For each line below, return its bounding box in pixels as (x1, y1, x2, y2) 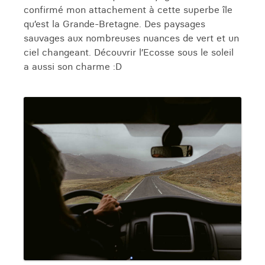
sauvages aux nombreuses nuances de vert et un (24, 32, 239, 44)
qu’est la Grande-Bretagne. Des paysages (24, 18, 205, 30)
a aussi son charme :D (24, 60, 122, 72)
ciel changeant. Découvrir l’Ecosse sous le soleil (24, 46, 234, 58)
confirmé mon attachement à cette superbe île (24, 4, 232, 15)
